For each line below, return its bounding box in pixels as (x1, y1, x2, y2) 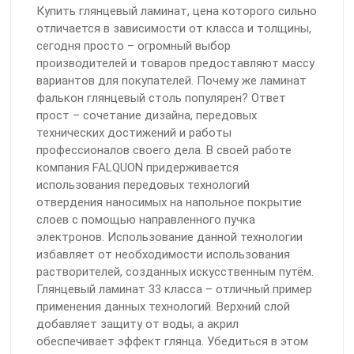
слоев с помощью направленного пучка (36, 213, 255, 228)
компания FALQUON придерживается (36, 160, 239, 175)
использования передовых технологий (36, 178, 250, 193)
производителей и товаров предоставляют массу (36, 56, 314, 71)
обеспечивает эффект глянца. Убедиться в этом (36, 334, 308, 349)
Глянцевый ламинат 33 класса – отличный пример (36, 282, 312, 297)
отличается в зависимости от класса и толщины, (36, 21, 311, 36)
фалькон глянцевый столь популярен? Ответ (36, 91, 286, 106)
